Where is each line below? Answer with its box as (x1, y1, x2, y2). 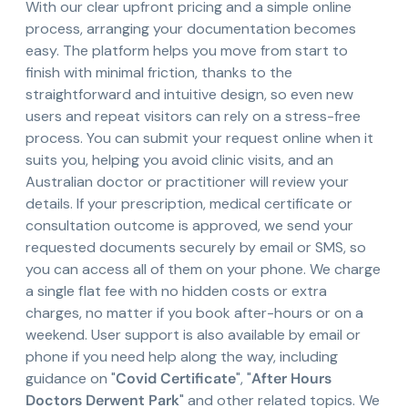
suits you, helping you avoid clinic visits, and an (25, 150, 333, 170)
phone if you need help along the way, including (25, 347, 338, 367)
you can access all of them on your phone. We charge (25, 260, 381, 280)
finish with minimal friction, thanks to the (25, 63, 292, 83)
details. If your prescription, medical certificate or (25, 194, 352, 214)
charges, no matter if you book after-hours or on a (25, 303, 363, 323)
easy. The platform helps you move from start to (25, 41, 348, 61)
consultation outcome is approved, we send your (25, 216, 353, 236)
